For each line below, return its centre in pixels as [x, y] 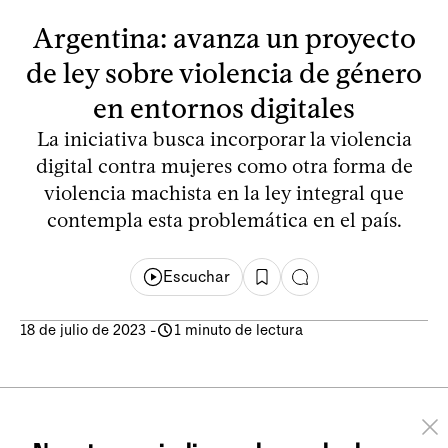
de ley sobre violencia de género [224, 72]
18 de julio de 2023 [83, 329]
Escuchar [196, 277]
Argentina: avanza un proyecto [224, 37]
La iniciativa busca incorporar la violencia [224, 138]
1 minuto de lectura [238, 329]
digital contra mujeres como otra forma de [224, 165]
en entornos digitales [224, 107]
